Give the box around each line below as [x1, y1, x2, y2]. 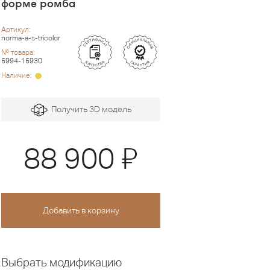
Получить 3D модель [47, 104, 131, 115]
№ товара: [1, 48, 34, 57]
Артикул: [1, 25, 30, 34]
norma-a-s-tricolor [1, 34, 60, 43]
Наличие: [1, 71, 33, 80]
